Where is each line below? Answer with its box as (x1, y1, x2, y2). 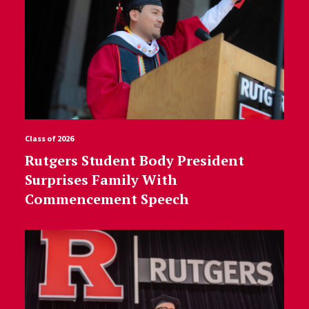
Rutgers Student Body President (24, 151, 244, 170)
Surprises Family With (24, 170, 177, 190)
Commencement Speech (24, 190, 189, 209)
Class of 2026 (24, 133, 74, 144)
